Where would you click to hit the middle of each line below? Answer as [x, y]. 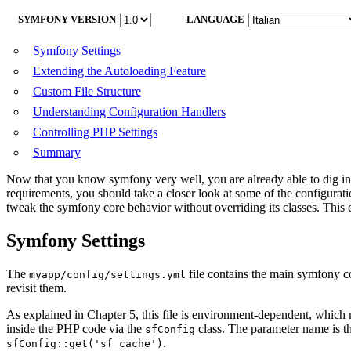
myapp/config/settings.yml [107, 274]
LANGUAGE [215, 20]
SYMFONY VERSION [67, 20]
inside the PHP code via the [76, 328]
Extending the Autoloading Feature [119, 71]
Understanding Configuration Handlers [129, 111]
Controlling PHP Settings [95, 132]
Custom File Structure [87, 91]
